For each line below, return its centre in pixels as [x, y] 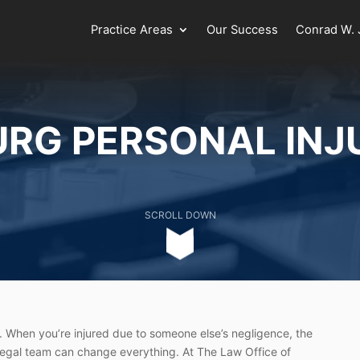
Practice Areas [132, 30]
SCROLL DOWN [180, 215]
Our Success [243, 30]
